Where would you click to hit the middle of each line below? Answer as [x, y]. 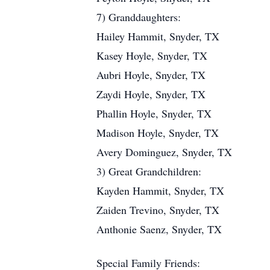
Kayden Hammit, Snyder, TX [160, 190]
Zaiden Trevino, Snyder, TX [158, 210]
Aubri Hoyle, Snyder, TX [151, 75]
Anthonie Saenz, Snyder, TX [159, 229]
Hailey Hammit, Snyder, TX [158, 36]
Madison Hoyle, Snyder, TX [158, 133]
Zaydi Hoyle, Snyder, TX [151, 94]
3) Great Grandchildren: [149, 171]
